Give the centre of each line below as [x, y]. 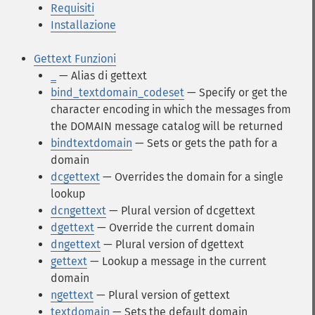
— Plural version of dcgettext [181, 211]
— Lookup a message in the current [177, 261]
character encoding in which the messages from [171, 109]
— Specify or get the [236, 92]
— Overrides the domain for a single [192, 177]
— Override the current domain [174, 227]
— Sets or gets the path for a [205, 143]
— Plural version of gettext [162, 295]
